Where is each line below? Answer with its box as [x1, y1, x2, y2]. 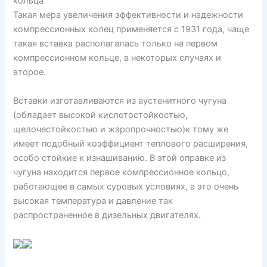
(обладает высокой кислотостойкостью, [13, 109, 188, 120]
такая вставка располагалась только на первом [13, 38, 218, 49]
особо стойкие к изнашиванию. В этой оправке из [13, 152, 226, 163]
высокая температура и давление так [13, 195, 173, 206]
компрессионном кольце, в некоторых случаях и [13, 52, 222, 64]
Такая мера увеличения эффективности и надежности [13, 10, 244, 21]
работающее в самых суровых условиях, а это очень [13, 181, 239, 192]
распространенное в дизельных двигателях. [13, 209, 201, 221]
